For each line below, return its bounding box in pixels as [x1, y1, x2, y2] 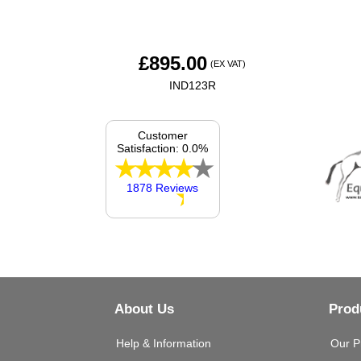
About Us [114, 301, 175, 317]
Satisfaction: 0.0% [117, 141, 209, 155]
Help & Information [116, 336, 212, 350]
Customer [137, 128, 188, 142]
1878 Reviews [127, 180, 199, 194]
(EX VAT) [210, 58, 247, 68]
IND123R [168, 78, 216, 92]
